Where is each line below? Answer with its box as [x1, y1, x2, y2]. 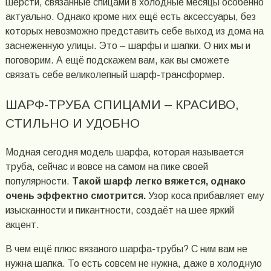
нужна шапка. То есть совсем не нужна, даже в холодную [5, 258, 262, 269]
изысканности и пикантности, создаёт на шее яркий [5, 204, 234, 215]
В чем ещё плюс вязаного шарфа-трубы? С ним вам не [5, 243, 247, 254]
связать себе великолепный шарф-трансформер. [5, 70, 225, 80]
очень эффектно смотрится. [5, 190, 146, 201]
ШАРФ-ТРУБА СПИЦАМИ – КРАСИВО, [5, 97, 239, 111]
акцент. [5, 219, 39, 230]
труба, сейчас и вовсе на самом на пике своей [5, 161, 208, 172]
